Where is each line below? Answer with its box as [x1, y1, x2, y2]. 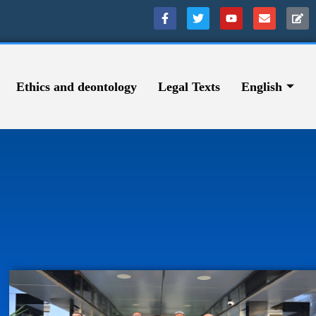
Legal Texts [157, 79, 220, 94]
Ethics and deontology [16, 79, 137, 94]
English [241, 79, 282, 94]
